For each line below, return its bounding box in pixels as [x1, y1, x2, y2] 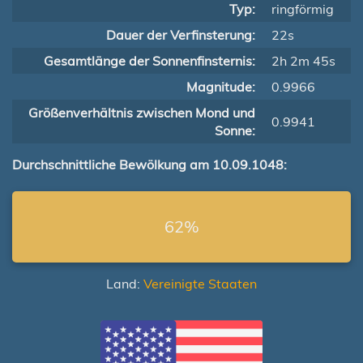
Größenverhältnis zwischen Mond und [28, 105, 255, 121]
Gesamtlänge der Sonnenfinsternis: [44, 53, 255, 69]
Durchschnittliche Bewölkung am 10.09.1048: [12, 156, 287, 173]
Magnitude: [186, 79, 255, 95]
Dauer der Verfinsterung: [106, 27, 255, 43]
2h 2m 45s [271, 53, 335, 69]
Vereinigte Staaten [143, 275, 257, 292]
